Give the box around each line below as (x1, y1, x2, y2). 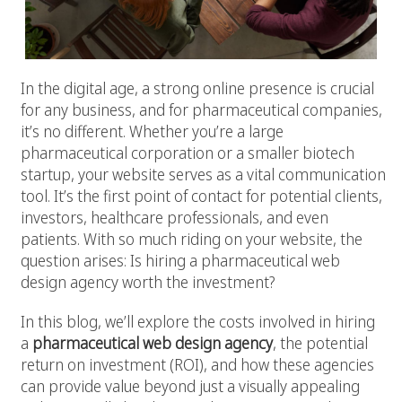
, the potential (273, 332, 368, 354)
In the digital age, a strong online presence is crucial (21, 77, 374, 100)
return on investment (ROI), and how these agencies (21, 354, 374, 376)
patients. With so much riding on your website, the (21, 228, 363, 250)
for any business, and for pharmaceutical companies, (21, 99, 382, 121)
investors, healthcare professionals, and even (21, 206, 328, 229)
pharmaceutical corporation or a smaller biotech (21, 142, 354, 164)
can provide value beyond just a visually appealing (21, 375, 360, 398)
